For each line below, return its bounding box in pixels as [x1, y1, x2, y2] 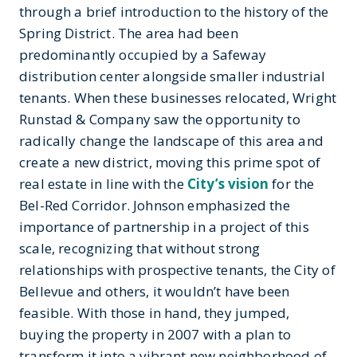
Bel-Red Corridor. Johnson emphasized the [19, 195, 290, 214]
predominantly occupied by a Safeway [19, 45, 266, 64]
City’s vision [186, 174, 269, 193]
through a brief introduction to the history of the [19, 2, 329, 21]
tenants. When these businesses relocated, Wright [19, 88, 337, 107]
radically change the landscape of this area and [19, 131, 324, 150]
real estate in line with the [19, 174, 187, 193]
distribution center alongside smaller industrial [19, 66, 326, 85]
